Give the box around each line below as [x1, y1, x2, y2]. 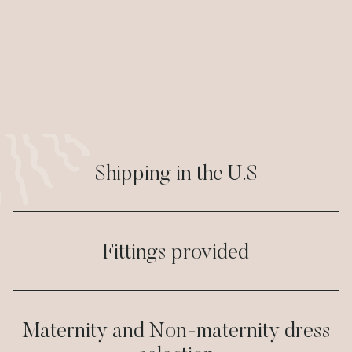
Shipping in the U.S [94, 163, 258, 185]
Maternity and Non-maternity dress [21, 321, 331, 343]
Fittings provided [103, 243, 249, 265]
